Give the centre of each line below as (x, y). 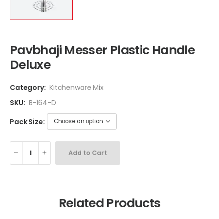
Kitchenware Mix (76, 88)
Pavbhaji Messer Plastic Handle (102, 50)
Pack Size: (27, 121)
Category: (28, 88)
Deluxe (30, 65)
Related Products (109, 203)
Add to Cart (88, 153)
